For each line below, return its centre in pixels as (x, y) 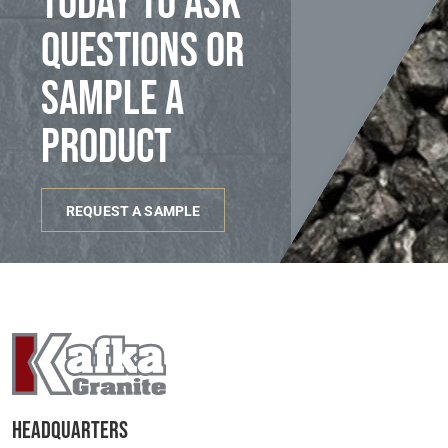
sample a (112, 99)
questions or (142, 51)
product (106, 147)
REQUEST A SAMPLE (133, 211)
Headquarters (70, 430)
